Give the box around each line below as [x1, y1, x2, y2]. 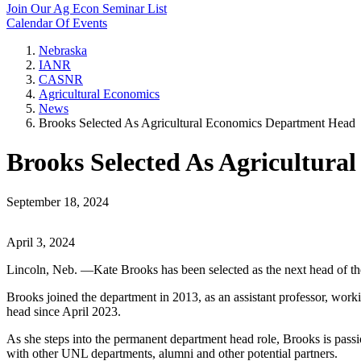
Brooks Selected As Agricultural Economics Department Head [39, 116, 355, 130]
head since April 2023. [6, 304, 121, 318]
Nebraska [39, 44, 87, 57]
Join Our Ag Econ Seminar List [6, 2, 167, 15]
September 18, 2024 [6, 194, 109, 209]
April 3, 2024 [6, 234, 75, 249]
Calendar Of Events [6, 16, 107, 30]
